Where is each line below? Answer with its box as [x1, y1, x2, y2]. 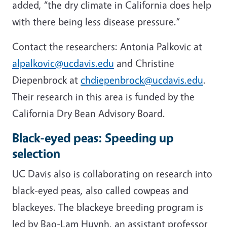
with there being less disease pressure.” [12, 15, 180, 28]
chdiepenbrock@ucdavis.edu [81, 73, 203, 86]
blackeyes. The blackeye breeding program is [12, 200, 203, 213]
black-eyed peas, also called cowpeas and [12, 183, 188, 197]
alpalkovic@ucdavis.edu [12, 56, 114, 69]
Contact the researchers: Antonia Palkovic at [12, 40, 202, 53]
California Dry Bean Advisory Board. [12, 106, 165, 120]
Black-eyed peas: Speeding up [12, 129, 174, 145]
